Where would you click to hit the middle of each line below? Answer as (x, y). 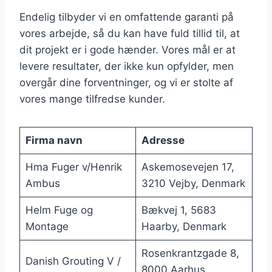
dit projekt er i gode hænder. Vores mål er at (127, 50)
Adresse (163, 141)
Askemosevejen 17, (188, 167)
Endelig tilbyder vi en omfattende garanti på (127, 17)
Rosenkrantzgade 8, (190, 253)
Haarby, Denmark (184, 227)
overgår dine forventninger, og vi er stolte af (126, 83)
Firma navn (54, 141)
